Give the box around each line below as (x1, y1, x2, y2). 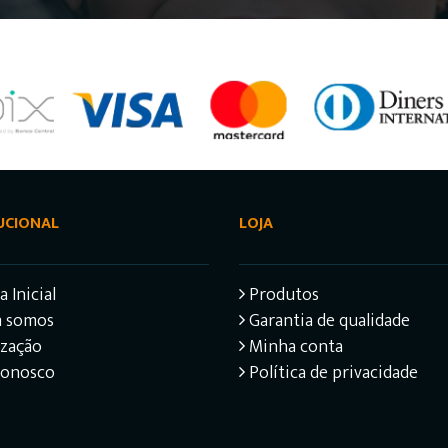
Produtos (245, 280, 319, 311)
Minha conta (245, 332, 343, 363)
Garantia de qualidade (245, 306, 410, 337)
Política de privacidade (245, 358, 418, 389)
